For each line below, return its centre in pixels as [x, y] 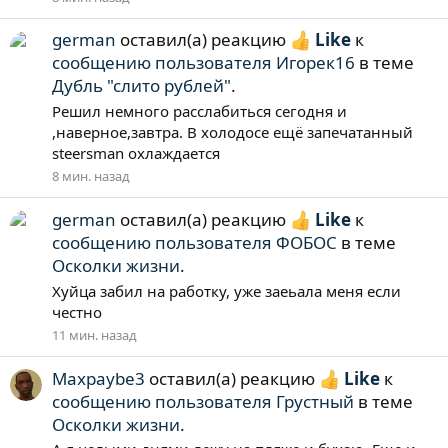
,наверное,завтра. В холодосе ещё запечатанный [232, 131]
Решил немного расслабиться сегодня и [199, 110]
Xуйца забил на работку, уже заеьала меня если [226, 290]
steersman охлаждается [136, 152]
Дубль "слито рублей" [141, 85]
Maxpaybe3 [98, 378]
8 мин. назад [91, 176]
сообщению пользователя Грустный [203, 401]
